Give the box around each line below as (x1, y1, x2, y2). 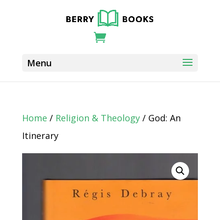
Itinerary (22, 130, 58, 141)
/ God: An (139, 112, 181, 124)
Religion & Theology (55, 112, 140, 124)
